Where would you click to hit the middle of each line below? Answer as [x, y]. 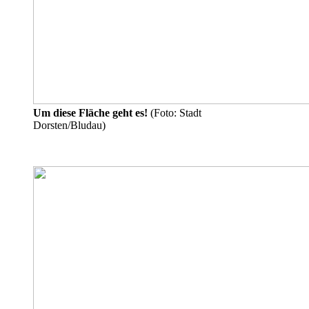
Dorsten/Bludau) [69, 125]
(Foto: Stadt [175, 112]
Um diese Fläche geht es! [90, 112]
